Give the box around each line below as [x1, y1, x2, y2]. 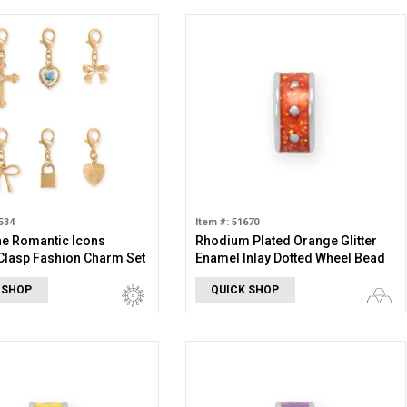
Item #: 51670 [194, 216, 259, 228]
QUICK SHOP [211, 283, 280, 296]
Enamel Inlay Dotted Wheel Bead [194, 251, 385, 265]
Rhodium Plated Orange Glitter [194, 233, 377, 248]
